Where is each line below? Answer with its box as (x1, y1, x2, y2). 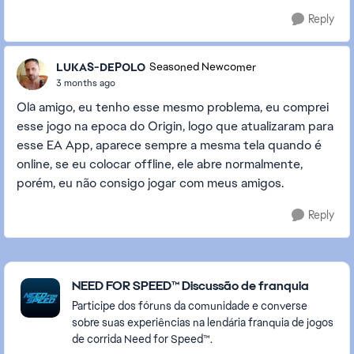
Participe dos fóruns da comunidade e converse (72, 299, 307, 313)
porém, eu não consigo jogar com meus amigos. (17, 175, 284, 191)
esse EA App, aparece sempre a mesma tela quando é (17, 137, 322, 153)
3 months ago (56, 76, 115, 89)
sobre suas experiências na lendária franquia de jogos (72, 315, 333, 330)
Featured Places (3, 261, 119, 281)
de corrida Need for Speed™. (72, 332, 213, 346)
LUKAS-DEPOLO (56, 59, 145, 74)
